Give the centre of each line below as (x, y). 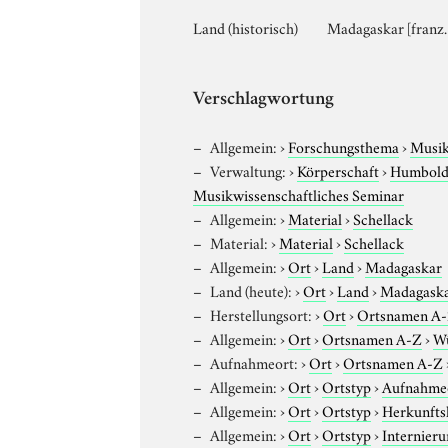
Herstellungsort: (261, 313)
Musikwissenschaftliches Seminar (299, 193)
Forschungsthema (344, 145)
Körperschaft (338, 169)
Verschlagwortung (264, 100)
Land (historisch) (246, 26)
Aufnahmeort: (254, 361)
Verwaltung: (248, 169)
